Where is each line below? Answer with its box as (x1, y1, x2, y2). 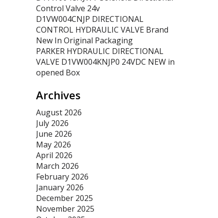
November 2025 (36, 203, 94, 214)
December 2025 (36, 193, 93, 203)
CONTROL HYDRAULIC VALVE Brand (36, 24, 168, 35)
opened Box (36, 67, 80, 78)
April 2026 (36, 150, 73, 161)
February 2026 (36, 171, 89, 182)
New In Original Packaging (36, 35, 133, 46)
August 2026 (36, 107, 82, 118)
